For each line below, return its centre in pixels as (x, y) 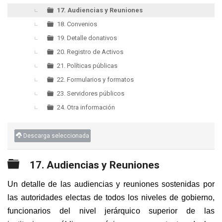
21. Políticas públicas (87, 66)
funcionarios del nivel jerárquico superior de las (111, 211)
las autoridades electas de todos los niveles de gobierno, (111, 198)
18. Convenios (77, 24)
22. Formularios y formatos (95, 80)
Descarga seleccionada (56, 136)
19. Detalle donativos (87, 38)
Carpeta (38, 164)
